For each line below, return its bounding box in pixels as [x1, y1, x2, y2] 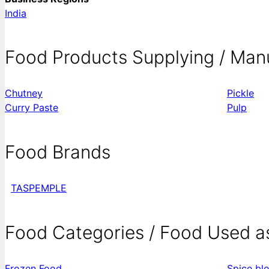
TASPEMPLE [11, 182, 67, 195]
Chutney [5, 87, 43, 100]
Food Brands [5, 141, 110, 163]
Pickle [227, 87, 254, 100]
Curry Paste [5, 101, 58, 114]
